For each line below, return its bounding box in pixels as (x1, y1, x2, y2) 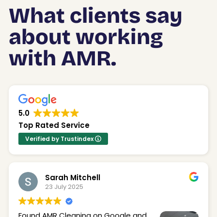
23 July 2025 (45, 182, 83, 191)
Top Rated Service (18, 120, 90, 130)
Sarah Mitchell (45, 172, 100, 183)
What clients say (9, 3, 183, 29)
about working (9, 24, 163, 50)
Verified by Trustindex (25, 135, 95, 143)
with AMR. (9, 46, 116, 71)
